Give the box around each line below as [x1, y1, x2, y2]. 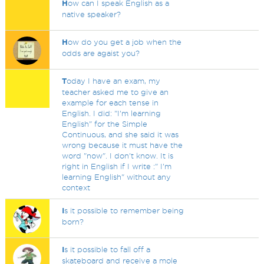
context [62, 183, 91, 192]
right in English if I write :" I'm [62, 162, 172, 170]
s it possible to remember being [64, 206, 184, 214]
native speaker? [62, 10, 121, 18]
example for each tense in [62, 98, 159, 107]
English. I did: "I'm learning [62, 109, 161, 117]
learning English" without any [62, 173, 171, 181]
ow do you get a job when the [68, 38, 182, 46]
